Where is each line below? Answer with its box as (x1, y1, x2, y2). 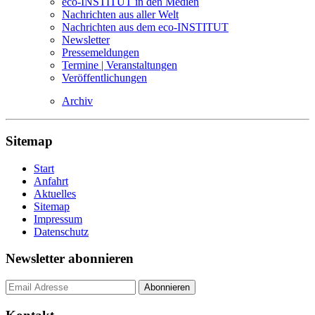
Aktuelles (34, 187, 76, 200)
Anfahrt (34, 174, 68, 187)
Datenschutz (34, 225, 89, 238)
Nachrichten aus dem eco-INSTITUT (62, 21, 229, 34)
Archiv (62, 95, 93, 108)
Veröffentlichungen (62, 72, 147, 84)
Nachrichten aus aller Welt (62, 8, 179, 21)
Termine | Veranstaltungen (62, 59, 177, 72)
